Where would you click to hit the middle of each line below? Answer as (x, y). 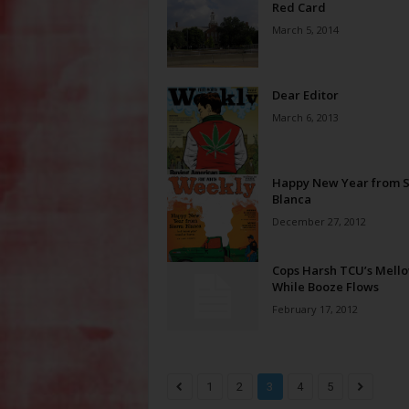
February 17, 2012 (315, 309)
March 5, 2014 (305, 30)
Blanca (291, 199)
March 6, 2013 (305, 117)
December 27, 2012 (319, 221)
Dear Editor (305, 95)
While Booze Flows (325, 287)
